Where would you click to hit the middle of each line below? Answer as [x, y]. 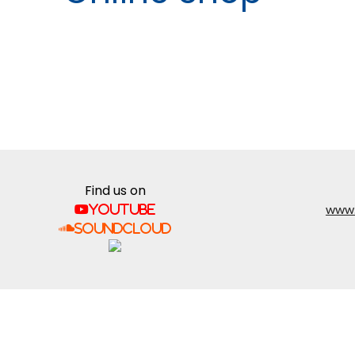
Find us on [115, 190]
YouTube [122, 209]
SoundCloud [123, 228]
